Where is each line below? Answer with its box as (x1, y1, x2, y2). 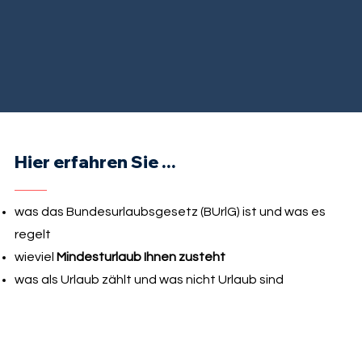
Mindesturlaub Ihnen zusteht (56, 250, 225, 263)
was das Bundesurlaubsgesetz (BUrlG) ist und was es (14, 204, 326, 218)
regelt (14, 227, 51, 241)
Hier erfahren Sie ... (14, 150, 176, 172)
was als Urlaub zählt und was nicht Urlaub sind (14, 272, 284, 286)
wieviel (14, 250, 57, 263)
